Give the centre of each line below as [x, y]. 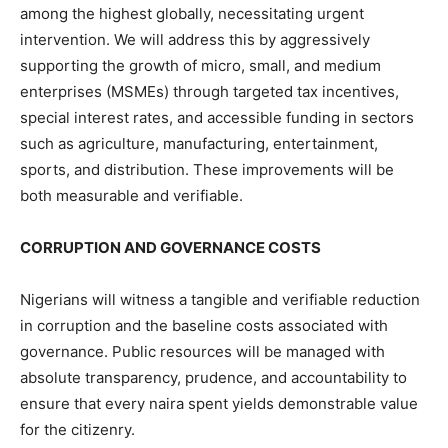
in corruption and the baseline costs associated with [204, 325]
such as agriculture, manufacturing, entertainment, [199, 143]
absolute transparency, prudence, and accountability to [213, 377]
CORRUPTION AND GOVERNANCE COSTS [170, 247]
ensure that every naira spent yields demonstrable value [219, 403]
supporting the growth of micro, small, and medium [200, 65]
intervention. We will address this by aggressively [195, 39]
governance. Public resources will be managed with [202, 351]
